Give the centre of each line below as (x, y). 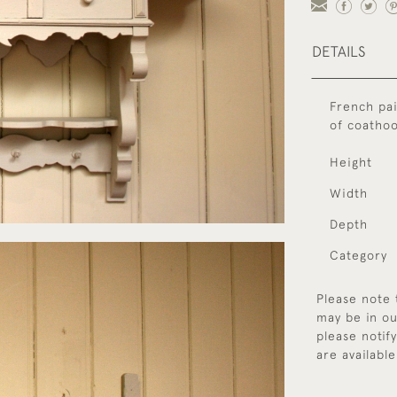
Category (358, 255)
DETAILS (339, 51)
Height (351, 162)
